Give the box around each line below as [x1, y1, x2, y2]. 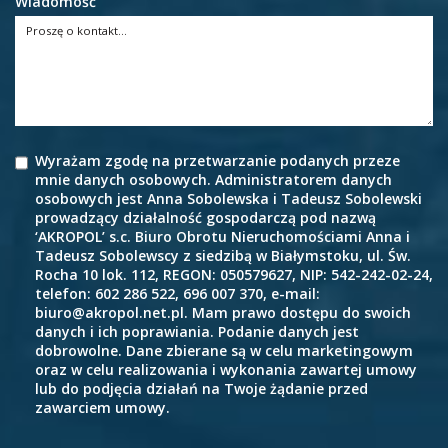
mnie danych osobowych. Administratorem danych [35, 170, 392, 190]
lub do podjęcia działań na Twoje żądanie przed [35, 379, 368, 399]
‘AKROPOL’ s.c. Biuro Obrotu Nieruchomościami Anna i [35, 227, 410, 247]
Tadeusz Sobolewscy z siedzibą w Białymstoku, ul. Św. [35, 246, 411, 266]
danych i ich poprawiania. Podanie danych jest [35, 322, 359, 342]
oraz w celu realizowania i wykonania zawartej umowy [35, 360, 417, 380]
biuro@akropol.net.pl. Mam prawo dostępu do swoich [35, 303, 411, 323]
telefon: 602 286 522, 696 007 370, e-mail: [35, 284, 320, 304]
